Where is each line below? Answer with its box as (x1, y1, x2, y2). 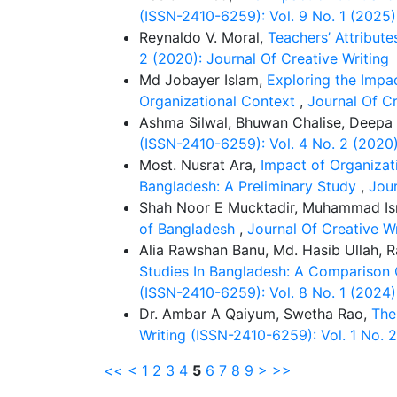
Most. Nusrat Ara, (139, 156, 261, 174)
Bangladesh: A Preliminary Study (139, 177, 361, 195)
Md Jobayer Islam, (139, 71, 267, 89)
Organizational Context (139, 92, 300, 110)
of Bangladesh (139, 220, 239, 237)
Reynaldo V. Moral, (139, 28, 268, 46)
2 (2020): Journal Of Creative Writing (139, 50, 389, 67)
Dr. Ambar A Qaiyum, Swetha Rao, (139, 305, 371, 323)
